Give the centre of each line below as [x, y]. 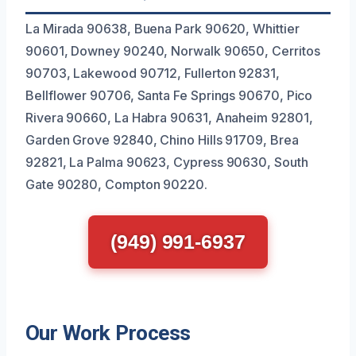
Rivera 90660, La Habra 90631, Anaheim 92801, [169, 118]
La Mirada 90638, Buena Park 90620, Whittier [163, 29]
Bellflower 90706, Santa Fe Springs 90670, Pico [169, 95]
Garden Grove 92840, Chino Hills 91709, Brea [162, 140]
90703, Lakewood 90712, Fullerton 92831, [153, 73]
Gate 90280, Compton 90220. [116, 184]
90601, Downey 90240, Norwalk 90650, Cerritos [173, 51]
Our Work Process [108, 333]
